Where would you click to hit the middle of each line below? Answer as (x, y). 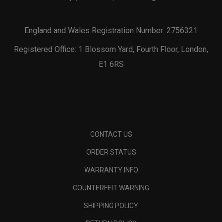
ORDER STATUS (111, 152)
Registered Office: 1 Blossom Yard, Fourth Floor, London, (111, 50)
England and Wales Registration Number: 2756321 (111, 31)
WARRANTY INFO (111, 170)
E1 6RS (111, 64)
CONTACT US (111, 135)
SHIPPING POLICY (111, 206)
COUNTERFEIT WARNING (111, 188)
